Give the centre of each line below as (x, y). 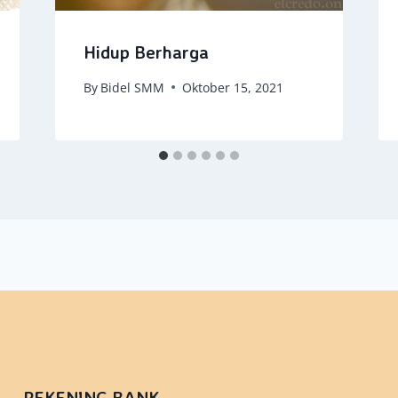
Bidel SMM (132, 87)
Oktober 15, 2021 (232, 87)
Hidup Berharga (146, 52)
